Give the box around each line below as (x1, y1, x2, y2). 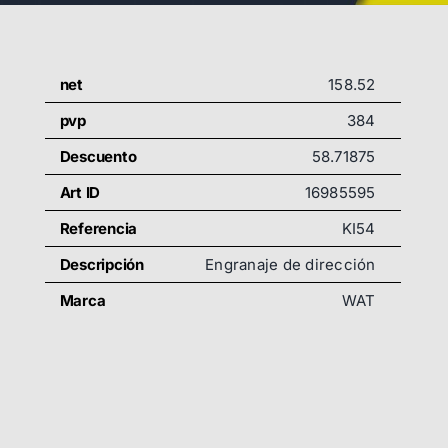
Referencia (59, 219, 138, 238)
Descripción (59, 255, 145, 274)
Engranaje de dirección (205, 255, 376, 274)
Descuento (59, 147, 137, 166)
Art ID (59, 183, 101, 202)
